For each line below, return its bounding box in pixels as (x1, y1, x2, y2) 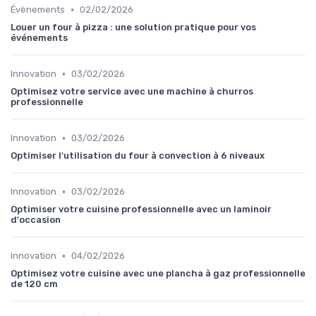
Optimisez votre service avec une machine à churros (11, 86, 253, 97)
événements (11, 32, 68, 44)
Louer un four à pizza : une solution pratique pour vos (11, 22, 256, 33)
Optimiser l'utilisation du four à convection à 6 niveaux (11, 150, 265, 162)
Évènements (11, 4, 65, 16)
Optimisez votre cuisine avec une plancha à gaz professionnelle (11, 268, 305, 279)
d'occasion (11, 214, 61, 226)
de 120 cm (11, 279, 58, 290)
